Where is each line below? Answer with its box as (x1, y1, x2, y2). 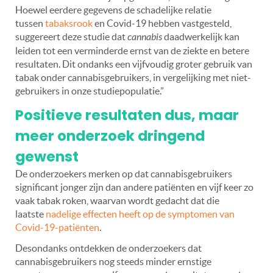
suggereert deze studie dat (15, 31, 127, 43)
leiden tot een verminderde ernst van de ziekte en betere (15, 45, 249, 57)
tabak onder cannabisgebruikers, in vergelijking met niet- (15, 72, 251, 83)
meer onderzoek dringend (15, 126, 205, 146)
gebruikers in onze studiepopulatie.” (15, 85, 164, 97)
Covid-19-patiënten (15, 222, 99, 233)
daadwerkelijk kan (162, 31, 239, 43)
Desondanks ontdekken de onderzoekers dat (15, 243, 202, 254)
